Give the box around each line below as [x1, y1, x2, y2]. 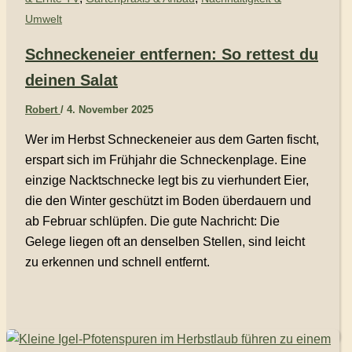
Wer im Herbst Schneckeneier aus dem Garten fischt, [25, 133, 319, 147]
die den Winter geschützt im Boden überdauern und [25, 194, 311, 208]
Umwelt [25, 12, 62, 25]
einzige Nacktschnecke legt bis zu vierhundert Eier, [25, 174, 309, 188]
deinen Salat [25, 71, 118, 90]
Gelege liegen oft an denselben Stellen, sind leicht [25, 235, 305, 249]
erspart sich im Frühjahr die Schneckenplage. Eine [25, 153, 306, 167]
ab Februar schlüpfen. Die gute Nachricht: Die [25, 214, 280, 229]
